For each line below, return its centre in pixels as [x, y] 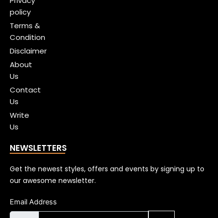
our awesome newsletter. [53, 180]
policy [20, 12]
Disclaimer [28, 51]
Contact [25, 90]
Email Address [33, 202]
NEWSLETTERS [38, 148]
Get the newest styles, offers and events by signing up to [107, 169]
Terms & [25, 25]
